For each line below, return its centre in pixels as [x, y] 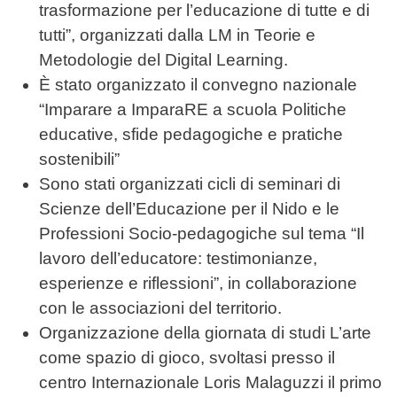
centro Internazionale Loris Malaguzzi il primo [210, 383]
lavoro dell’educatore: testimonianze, [178, 259]
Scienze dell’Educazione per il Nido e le [189, 209]
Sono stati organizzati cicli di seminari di [190, 184]
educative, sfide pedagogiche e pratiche [191, 135]
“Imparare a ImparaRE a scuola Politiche [193, 110]
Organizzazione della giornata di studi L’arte [205, 333]
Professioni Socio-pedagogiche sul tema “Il [202, 234]
